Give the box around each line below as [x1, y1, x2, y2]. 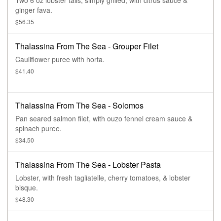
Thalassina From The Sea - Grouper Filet [15, 40, 158, 52]
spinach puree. [15, 123, 62, 134]
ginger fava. [15, 5, 52, 15]
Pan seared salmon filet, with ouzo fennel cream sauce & [15, 113, 192, 124]
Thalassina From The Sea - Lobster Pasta [15, 159, 161, 171]
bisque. [15, 183, 38, 193]
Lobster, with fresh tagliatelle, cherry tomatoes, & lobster [15, 173, 190, 183]
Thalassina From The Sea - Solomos [15, 100, 144, 111]
